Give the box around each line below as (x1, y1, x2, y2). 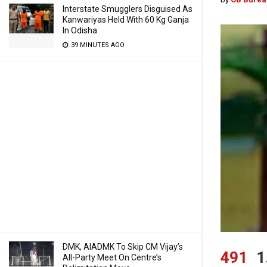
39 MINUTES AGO (69, 41, 125, 49)
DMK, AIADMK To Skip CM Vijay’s (63, 242, 183, 252)
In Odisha (63, 26, 97, 35)
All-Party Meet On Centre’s (63, 253, 162, 262)
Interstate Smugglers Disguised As (63, 4, 193, 14)
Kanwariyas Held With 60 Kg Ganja (63, 15, 189, 24)
